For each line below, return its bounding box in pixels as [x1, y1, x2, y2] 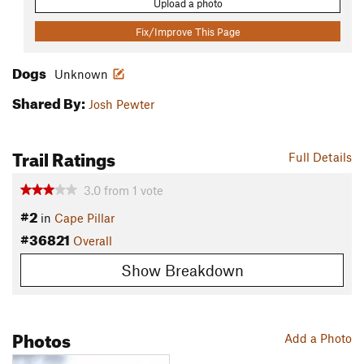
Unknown [54, 67, 108, 82]
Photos [12, 323, 71, 352]
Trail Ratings [12, 142, 115, 171]
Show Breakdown [120, 260, 244, 279]
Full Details [288, 149, 352, 165]
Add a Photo [284, 330, 352, 345]
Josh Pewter [89, 97, 154, 112]
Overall [73, 233, 112, 249]
